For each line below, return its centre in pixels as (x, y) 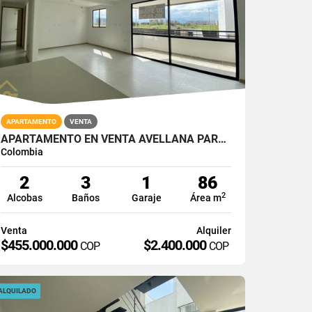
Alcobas (24, 197)
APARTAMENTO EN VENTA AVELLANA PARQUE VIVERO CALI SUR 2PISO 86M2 (223, 139)
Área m (205, 197)
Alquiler (213, 230)
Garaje (146, 197)
